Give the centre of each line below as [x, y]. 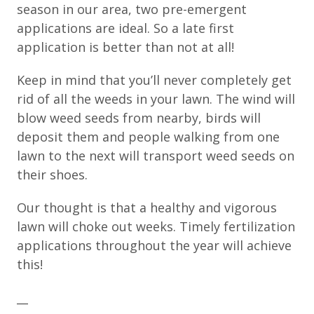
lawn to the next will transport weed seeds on [156, 155]
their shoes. [52, 174]
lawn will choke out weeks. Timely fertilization [156, 226]
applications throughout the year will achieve [154, 245]
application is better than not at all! [125, 47]
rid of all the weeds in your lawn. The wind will [156, 98]
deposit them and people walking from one [148, 136]
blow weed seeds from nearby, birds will [139, 117]
